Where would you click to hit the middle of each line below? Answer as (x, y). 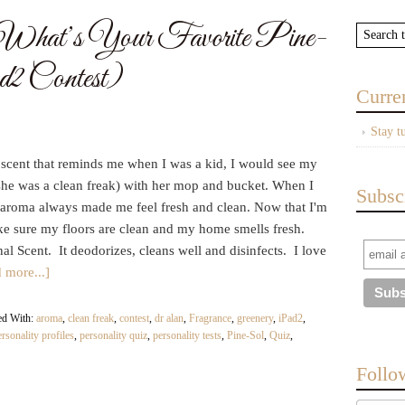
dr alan (169, 318)
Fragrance (210, 318)
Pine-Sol (245, 335)
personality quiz (113, 335)
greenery (255, 318)
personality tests (187, 335)
